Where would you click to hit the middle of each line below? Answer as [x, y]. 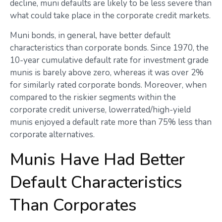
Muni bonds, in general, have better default [90, 35]
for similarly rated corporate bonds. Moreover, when [108, 85]
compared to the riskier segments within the [93, 97]
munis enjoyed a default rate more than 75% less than [111, 122]
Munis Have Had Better [98, 159]
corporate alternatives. [52, 134]
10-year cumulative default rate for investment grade [109, 60]
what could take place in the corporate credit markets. [110, 15]
